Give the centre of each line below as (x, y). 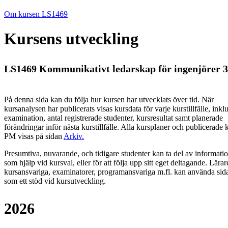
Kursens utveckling (71, 39)
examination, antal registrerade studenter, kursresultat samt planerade (113, 118)
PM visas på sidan (34, 136)
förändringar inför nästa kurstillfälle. (62, 127)
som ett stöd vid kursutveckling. (55, 181)
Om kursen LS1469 (36, 14)
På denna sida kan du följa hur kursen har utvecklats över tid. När (109, 100)
